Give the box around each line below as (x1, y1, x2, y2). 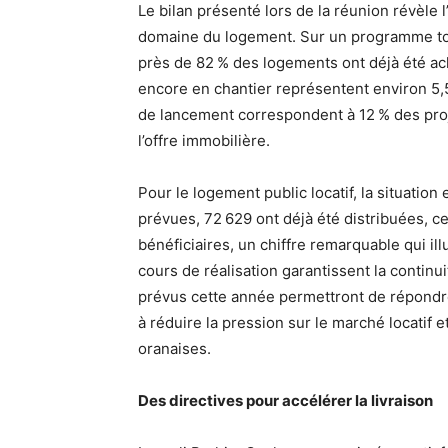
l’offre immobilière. (138, 130, 270, 150)
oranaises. (138, 338, 211, 358)
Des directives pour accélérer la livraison (138, 390, 433, 410)
